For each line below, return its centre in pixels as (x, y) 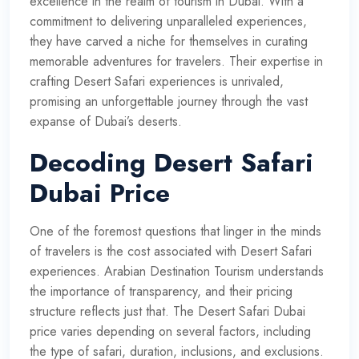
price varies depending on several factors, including (170, 331)
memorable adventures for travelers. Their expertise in (176, 61)
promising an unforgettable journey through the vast (169, 101)
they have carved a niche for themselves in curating (169, 41)
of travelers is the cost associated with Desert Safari (171, 251)
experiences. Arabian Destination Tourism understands (177, 271)
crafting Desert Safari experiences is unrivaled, (157, 81)
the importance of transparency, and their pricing (161, 291)
